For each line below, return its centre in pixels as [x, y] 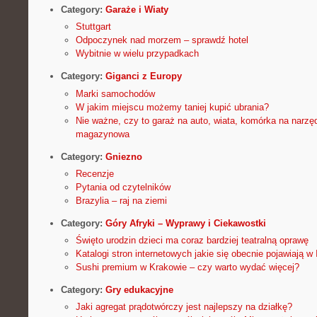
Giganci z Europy [143, 76]
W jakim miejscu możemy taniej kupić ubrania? [172, 107]
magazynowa [102, 134]
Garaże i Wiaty [137, 10]
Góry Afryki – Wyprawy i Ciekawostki [185, 223]
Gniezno [123, 156]
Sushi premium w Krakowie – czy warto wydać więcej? [187, 267]
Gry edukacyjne [139, 290]
